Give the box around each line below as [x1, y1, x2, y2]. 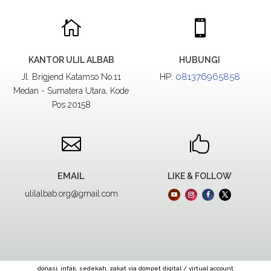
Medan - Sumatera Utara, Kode [13, 86, 129, 96]
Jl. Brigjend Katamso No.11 [21, 72, 122, 82]
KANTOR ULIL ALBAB [28, 55, 114, 65]
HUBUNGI [179, 55, 221, 65]
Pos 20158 [51, 100, 91, 109]
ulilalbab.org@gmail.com [24, 189, 118, 198]
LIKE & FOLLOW [168, 171, 232, 181]
